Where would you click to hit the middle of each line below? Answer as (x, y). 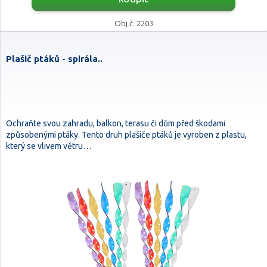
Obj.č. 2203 (133, 23)
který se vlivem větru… (49, 146)
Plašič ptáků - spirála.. (54, 59)
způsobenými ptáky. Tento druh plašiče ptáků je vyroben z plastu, (126, 135)
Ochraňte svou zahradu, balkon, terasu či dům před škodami (116, 123)
